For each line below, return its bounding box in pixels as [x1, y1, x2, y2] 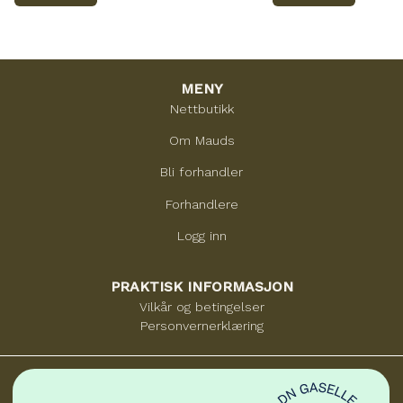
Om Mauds [168, 133, 235, 148]
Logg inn [176, 228, 227, 244]
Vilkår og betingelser [139, 300, 264, 315]
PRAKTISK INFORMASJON [110, 278, 293, 296]
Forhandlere [165, 196, 238, 211]
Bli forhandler [160, 165, 243, 180]
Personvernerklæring [139, 318, 264, 334]
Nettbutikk [169, 101, 234, 116]
